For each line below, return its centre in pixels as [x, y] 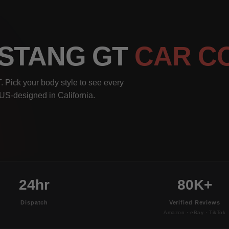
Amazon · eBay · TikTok [194, 212]
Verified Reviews [194, 202]
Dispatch [35, 202]
